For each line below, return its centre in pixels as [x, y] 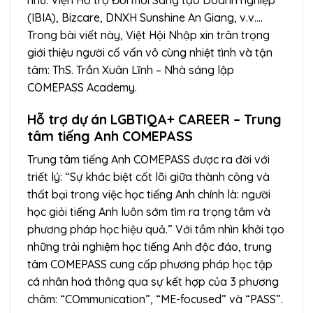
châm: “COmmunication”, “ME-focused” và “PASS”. [155, 299]
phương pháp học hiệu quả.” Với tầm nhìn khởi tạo [156, 230]
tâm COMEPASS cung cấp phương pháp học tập [150, 264]
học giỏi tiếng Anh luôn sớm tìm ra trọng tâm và [149, 212]
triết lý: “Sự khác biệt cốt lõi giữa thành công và [148, 177]
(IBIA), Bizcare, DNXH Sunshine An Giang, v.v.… [145, 17]
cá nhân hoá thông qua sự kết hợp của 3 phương [153, 282]
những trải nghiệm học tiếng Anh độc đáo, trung [150, 247]
